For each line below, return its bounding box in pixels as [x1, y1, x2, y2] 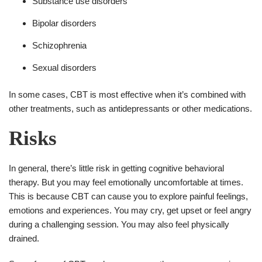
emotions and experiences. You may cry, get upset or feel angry [9, 205, 251, 215]
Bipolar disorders [32, 18, 96, 28]
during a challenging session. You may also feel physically [9, 219, 229, 229]
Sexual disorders [32, 62, 96, 73]
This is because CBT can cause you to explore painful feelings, [9, 191, 248, 201]
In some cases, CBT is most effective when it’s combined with [9, 89, 246, 99]
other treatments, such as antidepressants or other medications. [9, 103, 252, 113]
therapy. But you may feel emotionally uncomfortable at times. [9, 177, 243, 187]
